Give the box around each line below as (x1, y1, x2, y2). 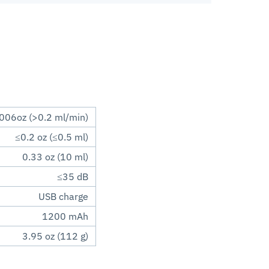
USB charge (38, 190, 88, 203)
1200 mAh (42, 210, 88, 223)
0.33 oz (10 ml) (22, 151, 88, 163)
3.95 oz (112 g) (22, 230, 88, 243)
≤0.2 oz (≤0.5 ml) (15, 131, 88, 144)
